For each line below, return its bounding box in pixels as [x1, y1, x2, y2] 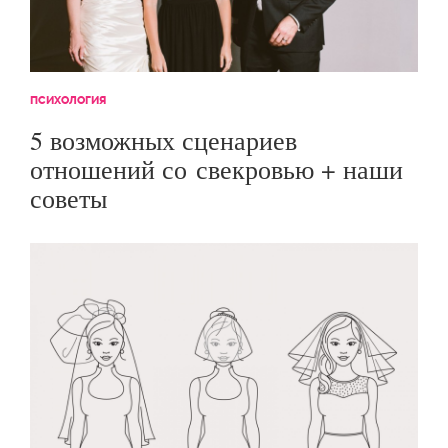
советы [30, 180, 107, 215]
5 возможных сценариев [30, 122, 297, 157]
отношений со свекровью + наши [30, 151, 403, 186]
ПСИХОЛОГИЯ [30, 92, 106, 107]
